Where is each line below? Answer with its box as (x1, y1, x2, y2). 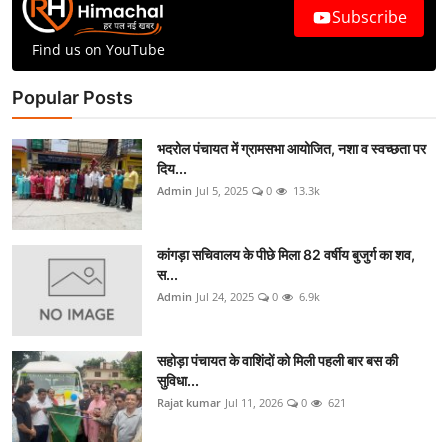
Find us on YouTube (32, 40, 166, 60)
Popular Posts (12, 87, 133, 109)
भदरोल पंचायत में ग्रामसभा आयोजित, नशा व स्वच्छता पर (157, 140, 426, 158)
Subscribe (331, 5, 407, 28)
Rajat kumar (157, 395, 221, 411)
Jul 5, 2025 (196, 183, 248, 199)
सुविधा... (157, 372, 199, 390)
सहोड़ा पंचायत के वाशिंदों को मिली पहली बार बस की (157, 352, 398, 370)
